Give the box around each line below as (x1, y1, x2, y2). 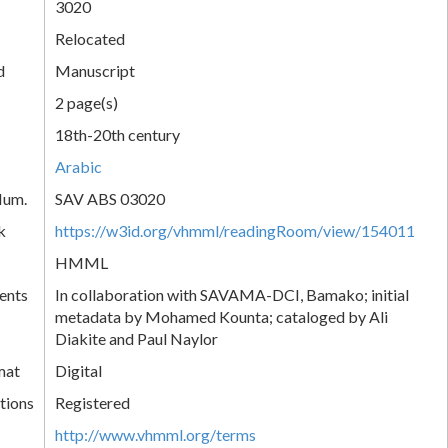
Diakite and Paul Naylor (55, 328, 218, 348)
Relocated (55, 28, 125, 48)
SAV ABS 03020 (55, 188, 165, 208)
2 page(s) (55, 92, 118, 112)
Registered (55, 392, 130, 412)
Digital (55, 360, 102, 380)
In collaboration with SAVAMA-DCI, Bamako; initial (55, 284, 409, 304)
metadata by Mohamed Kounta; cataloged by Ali (55, 306, 388, 326)
